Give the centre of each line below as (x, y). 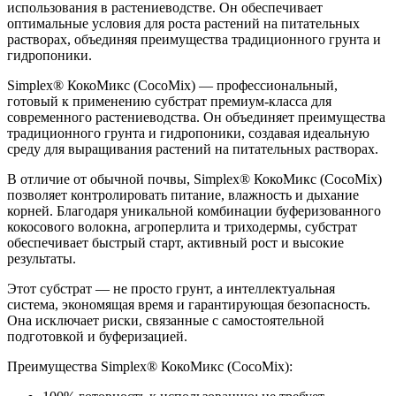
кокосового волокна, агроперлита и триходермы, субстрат (182, 227)
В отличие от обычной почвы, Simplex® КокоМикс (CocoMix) (194, 179)
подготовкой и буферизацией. (97, 337)
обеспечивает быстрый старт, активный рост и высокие (175, 243)
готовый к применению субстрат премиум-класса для (169, 102)
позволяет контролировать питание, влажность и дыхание (183, 195)
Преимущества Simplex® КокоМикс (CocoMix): (150, 367)
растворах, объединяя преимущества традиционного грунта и (194, 40)
